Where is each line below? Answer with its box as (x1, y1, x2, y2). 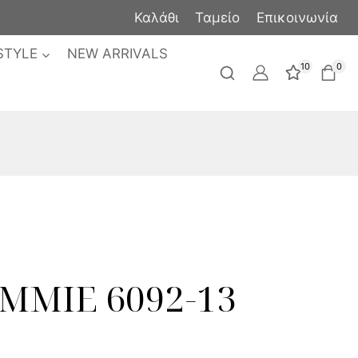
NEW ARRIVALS (67, 46, 169, 62)
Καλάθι (134, 9, 180, 26)
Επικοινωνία (256, 9, 338, 26)
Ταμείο (195, 9, 241, 26)
